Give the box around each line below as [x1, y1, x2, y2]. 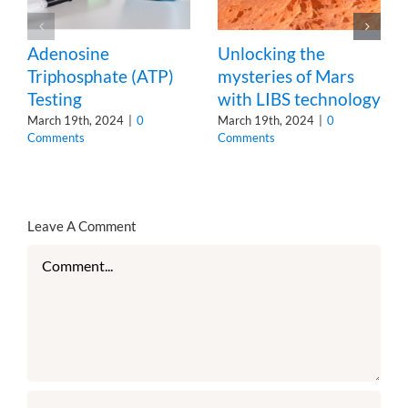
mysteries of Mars [218, 65, 354, 87]
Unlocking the [218, 42, 325, 64]
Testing [27, 87, 82, 109]
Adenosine [27, 42, 109, 64]
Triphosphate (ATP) [27, 65, 174, 87]
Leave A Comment [27, 218, 137, 235]
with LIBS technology [218, 87, 381, 109]
